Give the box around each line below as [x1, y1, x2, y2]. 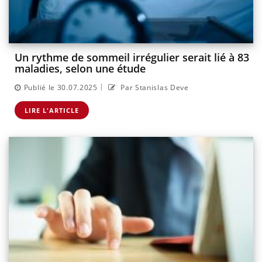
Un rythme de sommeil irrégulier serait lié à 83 [15, 50, 249, 65]
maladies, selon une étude [15, 61, 146, 76]
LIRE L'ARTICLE [25, 105, 79, 115]
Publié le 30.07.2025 [23, 82, 98, 92]
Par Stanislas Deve [118, 82, 189, 92]
